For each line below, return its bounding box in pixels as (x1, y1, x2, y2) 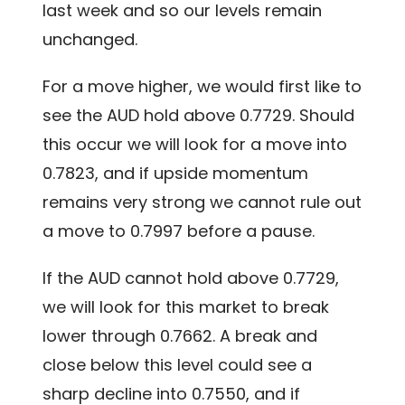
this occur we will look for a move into (42, 133, 348, 156)
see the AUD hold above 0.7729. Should (42, 104, 355, 127)
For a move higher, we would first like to (42, 75, 363, 99)
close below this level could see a (42, 353, 313, 377)
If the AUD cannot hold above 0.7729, (42, 267, 340, 290)
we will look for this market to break (42, 296, 330, 319)
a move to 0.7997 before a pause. (42, 220, 316, 243)
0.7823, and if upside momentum (42, 162, 309, 185)
